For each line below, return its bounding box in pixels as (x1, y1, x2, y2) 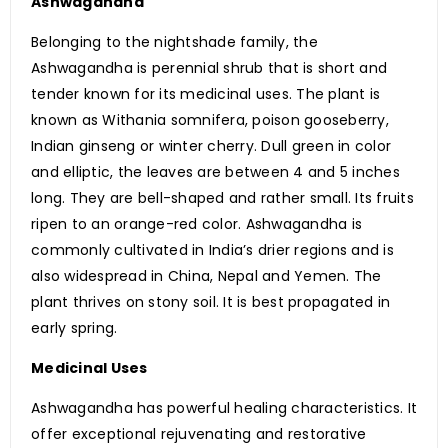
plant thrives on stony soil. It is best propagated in (31, 292, 391, 313)
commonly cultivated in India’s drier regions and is (31, 240, 394, 261)
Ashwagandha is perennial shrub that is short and (31, 58, 387, 79)
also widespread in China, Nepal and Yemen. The (31, 266, 382, 287)
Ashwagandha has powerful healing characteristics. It (31, 398, 417, 419)
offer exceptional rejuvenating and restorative (31, 424, 367, 445)
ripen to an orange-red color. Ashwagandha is (31, 214, 362, 235)
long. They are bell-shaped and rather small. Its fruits (31, 188, 414, 209)
